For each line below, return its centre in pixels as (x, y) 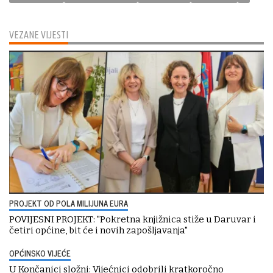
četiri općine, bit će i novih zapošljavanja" (98, 230)
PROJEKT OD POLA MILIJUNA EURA (69, 203)
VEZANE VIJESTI (39, 35)
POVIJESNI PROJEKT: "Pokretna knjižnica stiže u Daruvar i (133, 219)
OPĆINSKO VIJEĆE (40, 253)
